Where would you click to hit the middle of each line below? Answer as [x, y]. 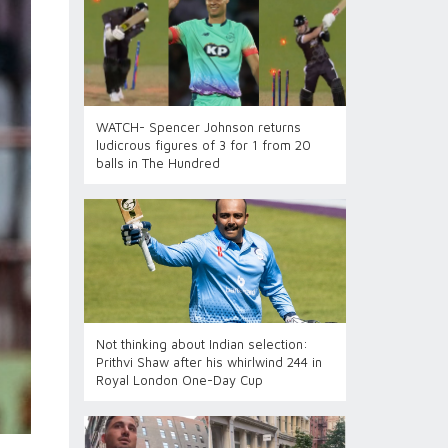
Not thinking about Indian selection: [201, 344]
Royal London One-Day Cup [179, 380]
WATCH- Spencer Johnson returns [198, 127]
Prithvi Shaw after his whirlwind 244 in [208, 362]
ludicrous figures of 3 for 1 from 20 [203, 145]
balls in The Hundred [157, 163]
